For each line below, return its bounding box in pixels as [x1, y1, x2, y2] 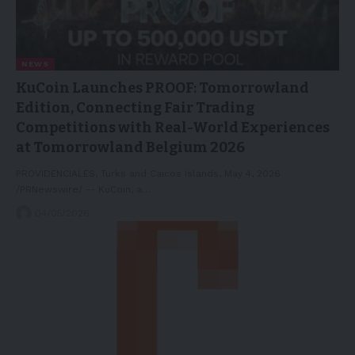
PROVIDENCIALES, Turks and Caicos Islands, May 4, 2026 [16, 168, 281, 180]
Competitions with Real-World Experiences [16, 119, 330, 137]
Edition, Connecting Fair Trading [16, 99, 254, 117]
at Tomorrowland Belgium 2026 [16, 139, 245, 157]
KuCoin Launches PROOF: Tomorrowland [16, 79, 309, 97]
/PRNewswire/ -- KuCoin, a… [16, 184, 151, 196]
